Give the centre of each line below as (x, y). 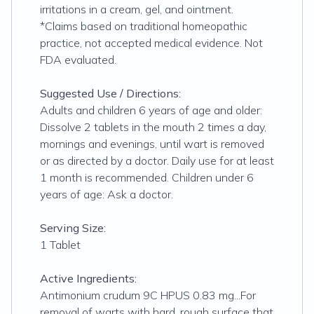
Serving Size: (73, 228)
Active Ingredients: (88, 278)
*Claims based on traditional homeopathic (144, 26)
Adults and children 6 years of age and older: (151, 110)
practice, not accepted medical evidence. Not (151, 43)
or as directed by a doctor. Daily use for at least (157, 161)
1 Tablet (60, 245)
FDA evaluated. (78, 60)
